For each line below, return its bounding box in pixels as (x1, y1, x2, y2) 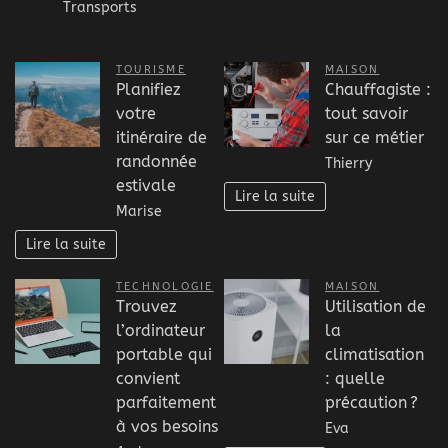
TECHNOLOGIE (116, 280, 214, 294)
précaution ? (325, 393, 418, 413)
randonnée (116, 152, 197, 172)
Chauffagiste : (325, 80, 431, 100)
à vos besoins (116, 417, 218, 437)
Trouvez (116, 297, 177, 317)
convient (116, 369, 180, 389)
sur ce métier (325, 128, 424, 148)
